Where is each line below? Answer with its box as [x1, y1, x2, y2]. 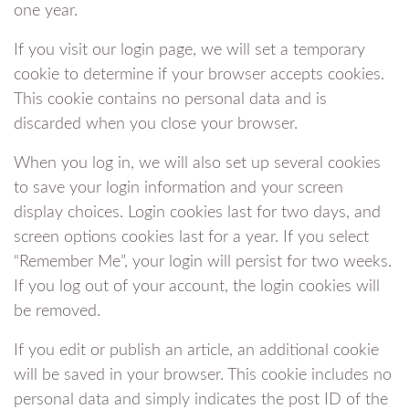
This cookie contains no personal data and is [14, 90, 327, 108]
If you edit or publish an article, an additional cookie [14, 341, 379, 359]
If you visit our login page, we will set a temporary [14, 41, 365, 58]
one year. [14, 2, 78, 19]
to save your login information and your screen [14, 179, 343, 196]
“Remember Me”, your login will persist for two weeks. [14, 253, 392, 270]
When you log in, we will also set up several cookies [14, 154, 381, 172]
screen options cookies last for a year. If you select [14, 228, 369, 246]
